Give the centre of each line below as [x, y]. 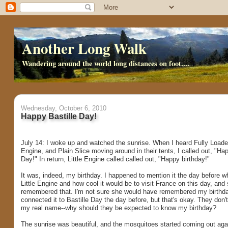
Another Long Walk [84, 48]
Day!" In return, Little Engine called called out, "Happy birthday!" [115, 159]
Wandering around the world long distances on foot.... [105, 63]
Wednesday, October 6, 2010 [63, 108]
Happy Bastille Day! [59, 116]
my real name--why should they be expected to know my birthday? [118, 208]
